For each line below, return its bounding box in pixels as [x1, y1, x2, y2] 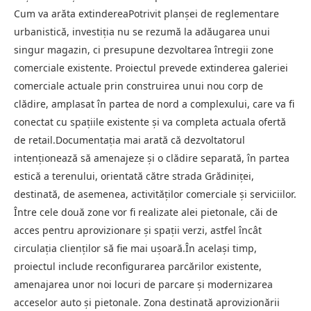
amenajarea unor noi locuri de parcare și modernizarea [14, 278, 273, 292]
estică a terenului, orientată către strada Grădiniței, [14, 169, 254, 183]
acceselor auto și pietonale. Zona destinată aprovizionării [14, 296, 280, 310]
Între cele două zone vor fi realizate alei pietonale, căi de [14, 205, 278, 219]
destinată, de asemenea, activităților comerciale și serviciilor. [14, 187, 296, 201]
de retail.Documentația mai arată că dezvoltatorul [14, 133, 245, 147]
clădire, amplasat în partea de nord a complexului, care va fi [14, 97, 294, 111]
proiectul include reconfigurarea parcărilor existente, [14, 260, 262, 274]
